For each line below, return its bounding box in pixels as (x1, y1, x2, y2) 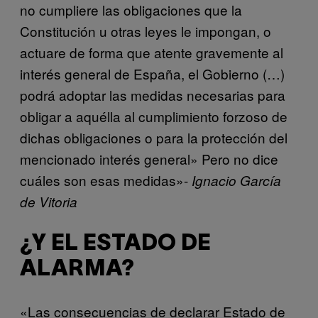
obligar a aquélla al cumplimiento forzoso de (20, 106, 287, 126)
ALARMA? (20, 258, 134, 280)
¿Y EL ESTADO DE (20, 233, 211, 254)
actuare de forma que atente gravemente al (20, 43, 283, 62)
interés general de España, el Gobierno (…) (20, 64, 285, 84)
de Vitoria (20, 192, 77, 212)
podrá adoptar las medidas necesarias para (20, 85, 285, 105)
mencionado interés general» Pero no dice (20, 149, 278, 169)
